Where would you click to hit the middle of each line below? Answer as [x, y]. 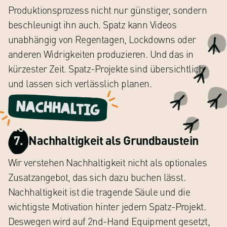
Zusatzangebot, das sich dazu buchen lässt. [97, 177]
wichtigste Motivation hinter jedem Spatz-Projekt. [107, 206]
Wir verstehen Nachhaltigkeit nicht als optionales [107, 162]
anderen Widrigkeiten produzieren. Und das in [101, 54]
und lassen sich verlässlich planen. [80, 83]
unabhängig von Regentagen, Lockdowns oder [102, 39]
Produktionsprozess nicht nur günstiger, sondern [107, 10]
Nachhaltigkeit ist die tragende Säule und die [99, 192]
